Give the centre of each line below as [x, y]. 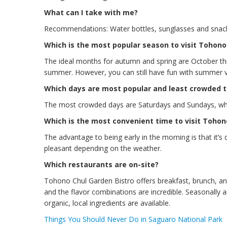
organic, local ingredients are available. [107, 203]
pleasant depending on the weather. [103, 148]
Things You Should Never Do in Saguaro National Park [133, 219]
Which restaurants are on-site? [101, 164]
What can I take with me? [91, 12]
